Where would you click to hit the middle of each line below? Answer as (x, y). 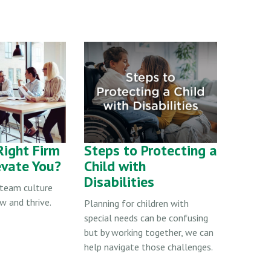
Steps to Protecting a (151, 150)
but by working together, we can (149, 232)
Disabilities (119, 181)
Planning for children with (136, 203)
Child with (115, 166)
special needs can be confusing (146, 217)
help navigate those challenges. (149, 247)
